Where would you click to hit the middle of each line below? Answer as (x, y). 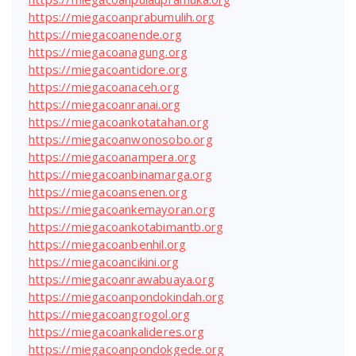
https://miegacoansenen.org (108, 192)
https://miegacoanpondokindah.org (127, 297)
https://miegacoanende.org (105, 35)
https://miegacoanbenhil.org (108, 244)
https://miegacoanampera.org (113, 157)
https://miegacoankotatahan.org (119, 122)
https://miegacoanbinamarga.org (120, 174)
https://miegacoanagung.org (108, 52)
